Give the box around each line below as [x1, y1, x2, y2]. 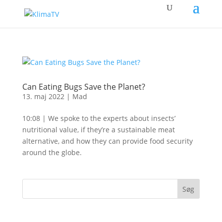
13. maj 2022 [22, 92, 64, 101]
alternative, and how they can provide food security [22, 136, 193, 146]
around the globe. [22, 148, 82, 157]
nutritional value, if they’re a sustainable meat [22, 125, 175, 134]
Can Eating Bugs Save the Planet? [22, 81, 145, 92]
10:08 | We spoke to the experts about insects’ [22, 113, 175, 123]
